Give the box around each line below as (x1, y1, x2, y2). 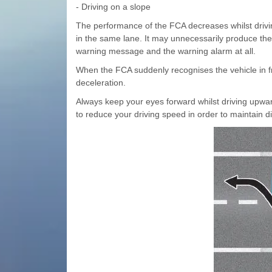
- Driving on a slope (75, 2, 151, 12)
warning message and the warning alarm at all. (75, 46, 256, 56)
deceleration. (75, 78, 126, 88)
